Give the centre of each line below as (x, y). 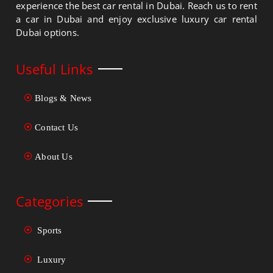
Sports (48, 231)
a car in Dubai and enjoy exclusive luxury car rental (136, 19)
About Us (54, 157)
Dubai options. (48, 33)
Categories (50, 201)
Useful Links (55, 69)
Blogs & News (63, 98)
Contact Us (57, 128)
